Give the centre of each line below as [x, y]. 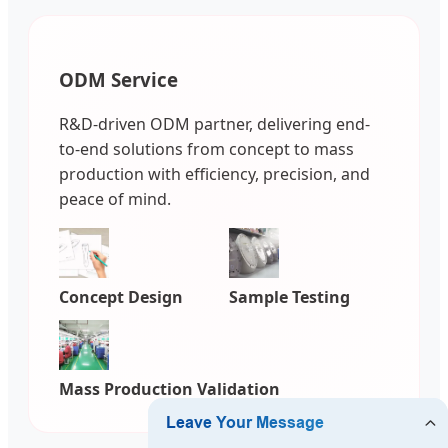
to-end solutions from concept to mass [206, 149]
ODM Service [118, 79]
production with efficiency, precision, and [214, 174]
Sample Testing [289, 297]
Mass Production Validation [169, 389]
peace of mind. [115, 199]
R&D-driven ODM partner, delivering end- [214, 124]
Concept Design [121, 297]
